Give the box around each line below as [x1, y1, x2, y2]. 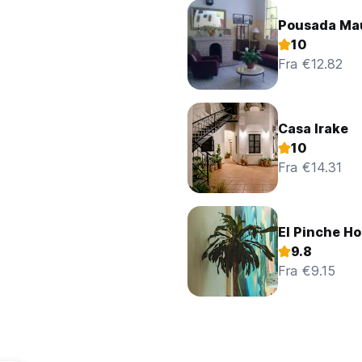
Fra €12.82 [278, 56, 343, 73]
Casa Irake [278, 120, 348, 137]
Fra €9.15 [278, 263, 335, 280]
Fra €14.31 [278, 159, 342, 176]
